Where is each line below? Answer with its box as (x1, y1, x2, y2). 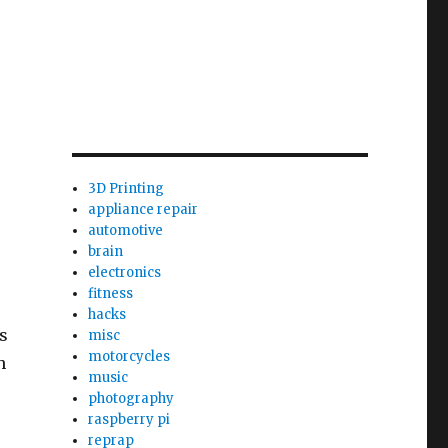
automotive (88, 222, 164, 239)
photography (88, 390, 175, 407)
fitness (88, 285, 134, 302)
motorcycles (88, 348, 171, 365)
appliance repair (88, 201, 199, 218)
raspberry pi (88, 411, 171, 428)
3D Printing (88, 180, 165, 197)
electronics (88, 264, 162, 281)
